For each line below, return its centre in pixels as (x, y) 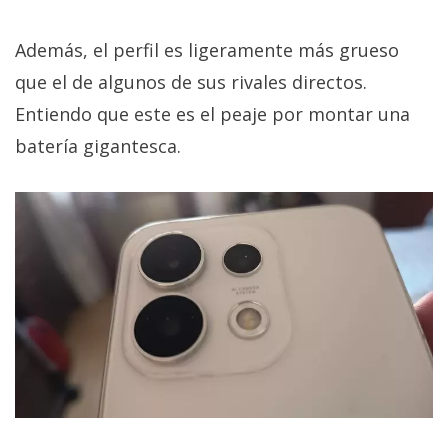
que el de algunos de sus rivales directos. (191, 82)
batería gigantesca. (98, 146)
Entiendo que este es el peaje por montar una (212, 114)
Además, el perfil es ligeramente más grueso (207, 50)
